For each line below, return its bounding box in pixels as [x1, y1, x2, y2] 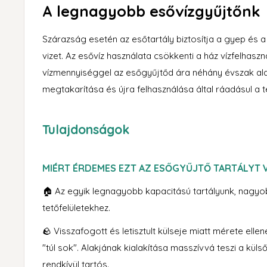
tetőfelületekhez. [42, 202, 110, 214]
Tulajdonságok [42, 121, 129, 137]
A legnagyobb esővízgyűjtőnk [42, 2, 260, 21]
